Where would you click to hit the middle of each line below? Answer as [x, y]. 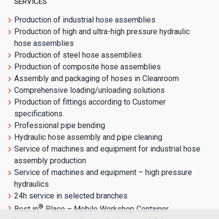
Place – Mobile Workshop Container [106, 209]
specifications [39, 114]
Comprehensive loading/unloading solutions [90, 90]
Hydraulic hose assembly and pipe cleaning [88, 137]
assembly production [50, 161]
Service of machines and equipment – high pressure [103, 172]
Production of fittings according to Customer [90, 102]
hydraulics [32, 184]
